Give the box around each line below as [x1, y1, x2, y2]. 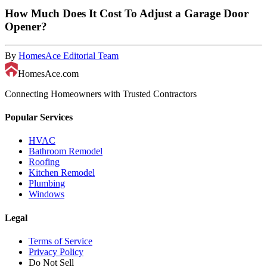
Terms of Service [29, 235, 92, 246]
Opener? [5, 20, 47, 33]
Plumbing [29, 178, 65, 189]
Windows [29, 189, 64, 200]
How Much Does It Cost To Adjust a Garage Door [5, 7, 249, 20]
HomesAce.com [18, 68, 79, 79]
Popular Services [5, 112, 73, 123]
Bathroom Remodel [29, 146, 103, 157]
